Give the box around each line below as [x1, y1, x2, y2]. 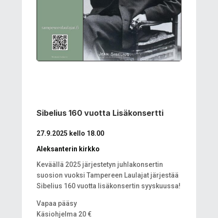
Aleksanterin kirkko [36, 145, 100, 153]
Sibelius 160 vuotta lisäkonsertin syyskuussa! [36, 182, 181, 190]
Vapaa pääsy [36, 200, 77, 208]
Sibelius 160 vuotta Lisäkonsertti [36, 108, 163, 118]
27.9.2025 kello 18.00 [36, 129, 104, 138]
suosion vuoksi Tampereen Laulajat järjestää [36, 171, 179, 180]
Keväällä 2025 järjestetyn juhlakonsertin [36, 161, 163, 169]
